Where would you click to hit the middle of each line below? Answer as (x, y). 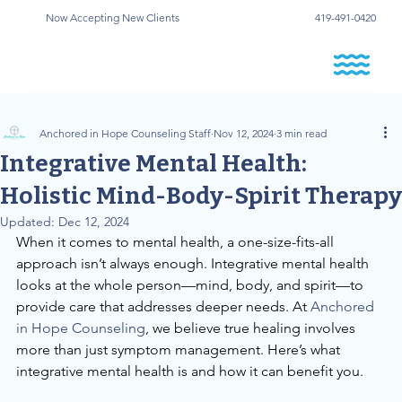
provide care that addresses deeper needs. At (162, 306)
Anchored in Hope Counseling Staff (125, 133)
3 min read (301, 133)
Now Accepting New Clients (112, 17)
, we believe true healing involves (252, 328)
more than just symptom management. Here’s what (180, 349)
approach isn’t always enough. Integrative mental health (194, 263)
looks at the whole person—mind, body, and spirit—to (192, 284)
